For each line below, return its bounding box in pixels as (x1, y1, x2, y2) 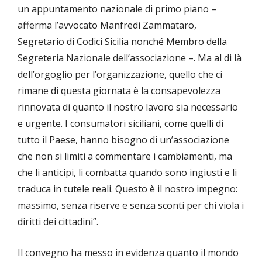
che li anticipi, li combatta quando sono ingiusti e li (18, 166, 237, 180)
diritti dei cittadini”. (18, 215, 98, 229)
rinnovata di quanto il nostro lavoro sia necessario (18, 101, 238, 114)
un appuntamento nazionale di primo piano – (18, 2, 216, 16)
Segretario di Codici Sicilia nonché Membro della (18, 35, 227, 49)
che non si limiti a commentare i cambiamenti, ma (18, 150, 232, 163)
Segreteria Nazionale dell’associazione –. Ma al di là (18, 51, 242, 65)
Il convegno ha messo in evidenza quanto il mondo (18, 246, 239, 260)
